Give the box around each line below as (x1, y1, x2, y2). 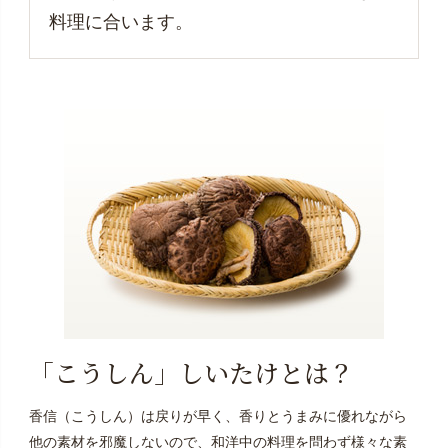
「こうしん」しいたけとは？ (28, 353, 354, 390)
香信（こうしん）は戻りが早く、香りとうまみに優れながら (28, 408, 407, 425)
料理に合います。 (49, 11, 194, 32)
